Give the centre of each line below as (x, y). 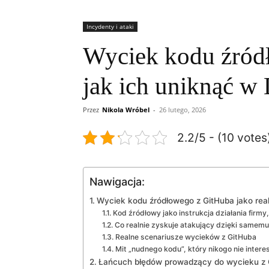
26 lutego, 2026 (183, 109)
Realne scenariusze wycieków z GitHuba (186, 237)
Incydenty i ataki (110, 26)
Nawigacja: (117, 181)
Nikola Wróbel (126, 109)
